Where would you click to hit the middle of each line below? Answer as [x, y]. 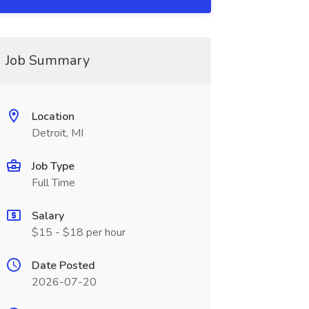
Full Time [53, 183]
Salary [48, 216]
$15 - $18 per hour [78, 232]
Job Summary [47, 60]
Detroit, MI [57, 133]
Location [53, 117]
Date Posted [63, 266]
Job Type [53, 166]
